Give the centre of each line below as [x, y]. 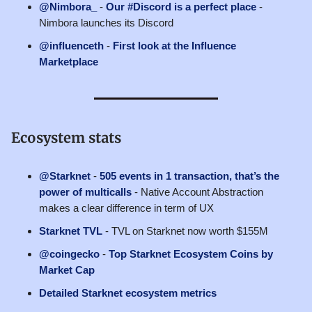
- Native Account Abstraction [197, 192]
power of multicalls [85, 192]
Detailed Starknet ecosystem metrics [128, 292]
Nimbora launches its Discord [106, 22]
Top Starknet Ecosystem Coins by [191, 253]
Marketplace [69, 61]
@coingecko [69, 253]
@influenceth [71, 45]
